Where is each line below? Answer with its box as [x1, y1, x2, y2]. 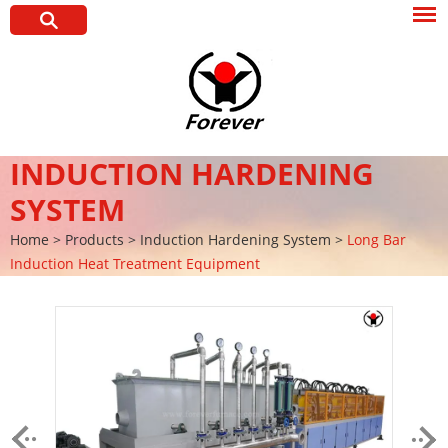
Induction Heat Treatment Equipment [10, 254, 260, 273]
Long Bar [347, 230, 406, 249]
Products [65, 230, 124, 249]
